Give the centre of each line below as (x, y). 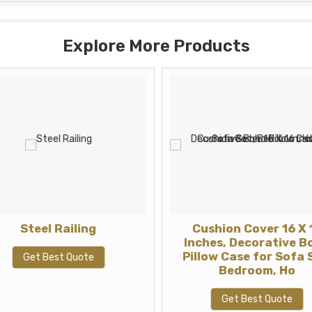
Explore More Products (156, 46)
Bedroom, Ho (255, 270)
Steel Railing (56, 228)
